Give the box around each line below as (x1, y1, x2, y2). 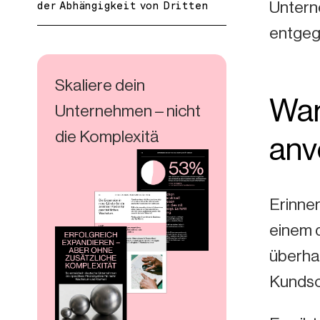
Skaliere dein (55, 75, 145, 94)
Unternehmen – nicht (55, 101, 201, 120)
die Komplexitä (55, 126, 159, 146)
